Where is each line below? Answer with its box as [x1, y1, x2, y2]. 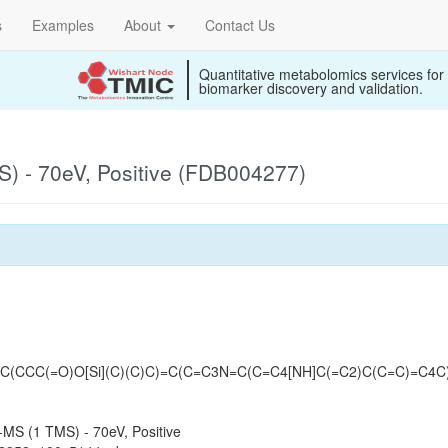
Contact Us [205, 15, 275, 35]
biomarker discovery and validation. [199, 78, 423, 98]
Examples [32, 15, 94, 35]
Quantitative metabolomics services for [199, 64, 444, 84]
